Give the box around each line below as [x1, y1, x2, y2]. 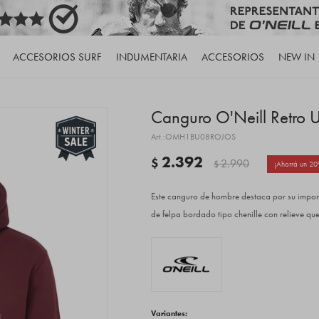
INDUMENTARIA [115, 50, 187, 64]
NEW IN [278, 50, 315, 64]
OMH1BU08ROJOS [165, 131, 236, 142]
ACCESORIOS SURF [12, 50, 102, 64]
